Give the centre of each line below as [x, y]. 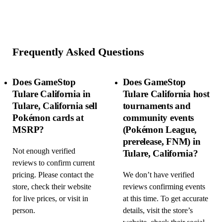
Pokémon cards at [48, 118]
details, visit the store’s [158, 210]
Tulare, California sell [55, 106]
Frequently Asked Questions [79, 52]
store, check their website [52, 187]
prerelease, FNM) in [162, 141]
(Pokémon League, [160, 130]
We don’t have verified [158, 175]
